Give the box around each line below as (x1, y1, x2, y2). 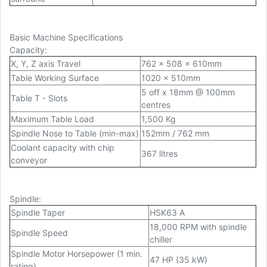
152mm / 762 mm (141, 128, 209, 139)
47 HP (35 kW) (150, 254, 207, 265)
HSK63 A (150, 207, 185, 218)
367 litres (141, 148, 178, 159)
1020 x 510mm (141, 73, 200, 83)
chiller (150, 234, 172, 245)
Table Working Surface (11, 73, 99, 83)
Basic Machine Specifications (10, 32, 123, 43)
